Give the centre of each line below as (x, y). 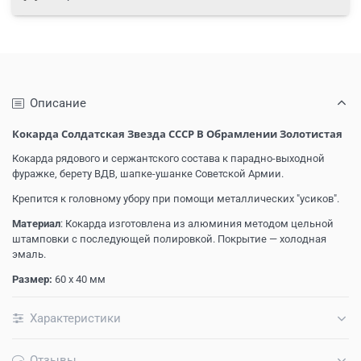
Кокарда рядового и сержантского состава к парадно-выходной (168, 158)
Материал (36, 223)
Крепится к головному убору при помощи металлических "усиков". (176, 198)
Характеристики (75, 318)
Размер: (33, 279)
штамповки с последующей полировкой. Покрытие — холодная (169, 239)
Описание (58, 103)
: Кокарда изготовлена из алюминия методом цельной (197, 223)
